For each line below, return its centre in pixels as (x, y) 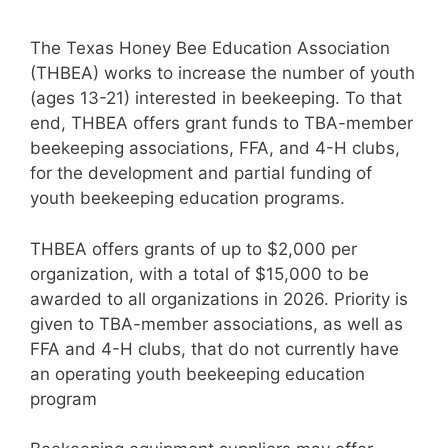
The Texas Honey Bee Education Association (210, 48)
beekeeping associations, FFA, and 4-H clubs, (215, 148)
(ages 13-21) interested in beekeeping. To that (216, 98)
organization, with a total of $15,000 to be (199, 273)
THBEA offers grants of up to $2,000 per (193, 248)
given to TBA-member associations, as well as (216, 323)
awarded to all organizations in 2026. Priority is (219, 298)
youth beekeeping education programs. (187, 198)
